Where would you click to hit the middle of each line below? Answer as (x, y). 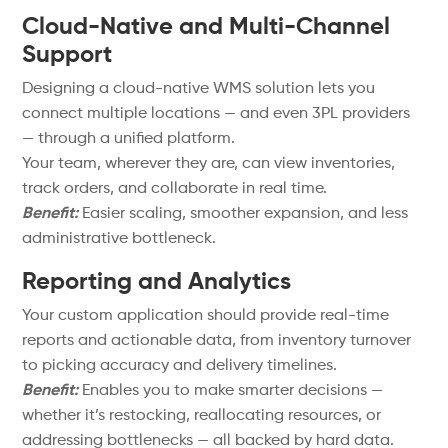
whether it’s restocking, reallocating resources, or (202, 416)
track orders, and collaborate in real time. (175, 189)
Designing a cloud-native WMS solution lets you (199, 89)
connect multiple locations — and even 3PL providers (216, 114)
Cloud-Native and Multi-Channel (206, 27)
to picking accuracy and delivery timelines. (180, 366)
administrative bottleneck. (119, 239)
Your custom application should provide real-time (206, 316)
